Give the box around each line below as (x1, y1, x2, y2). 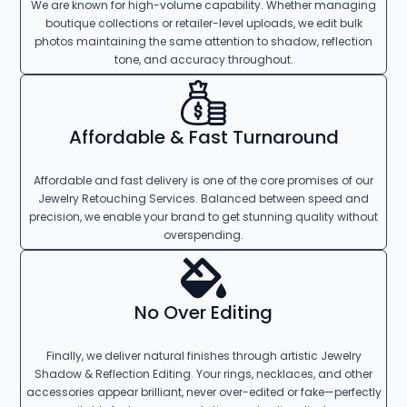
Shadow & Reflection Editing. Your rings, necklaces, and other (35, 366, 372, 382)
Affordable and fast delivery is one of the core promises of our (34, 173, 373, 189)
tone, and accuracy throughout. (114, 52, 293, 68)
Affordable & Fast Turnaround (68, 124, 339, 151)
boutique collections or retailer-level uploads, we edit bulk (45, 15, 362, 32)
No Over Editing (134, 300, 273, 326)
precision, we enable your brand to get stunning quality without (29, 209, 378, 225)
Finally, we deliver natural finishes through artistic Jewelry (45, 348, 362, 364)
